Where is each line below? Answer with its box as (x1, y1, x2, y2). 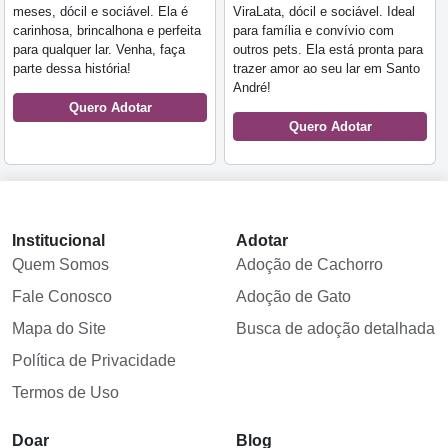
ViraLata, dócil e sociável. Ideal (233, 4, 415, 20)
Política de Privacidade (12, 352, 176, 370)
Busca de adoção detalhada (236, 320, 435, 338)
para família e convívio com (233, 23, 394, 39)
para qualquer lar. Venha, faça (13, 42, 185, 58)
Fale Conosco (12, 288, 112, 306)
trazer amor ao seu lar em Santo (233, 61, 420, 77)
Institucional (12, 232, 105, 250)
